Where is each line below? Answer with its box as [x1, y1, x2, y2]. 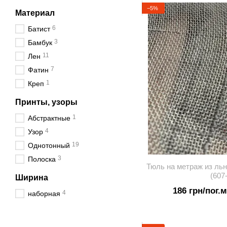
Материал [15, 9, 55, 17]
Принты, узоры [15, 98, 78, 106]
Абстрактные [28, 114, 70, 122]
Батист [28, 25, 50, 33]
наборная [28, 190, 60, 198]
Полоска [28, 155, 56, 163]
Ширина [15, 173, 48, 182]
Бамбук [28, 39, 52, 47]
